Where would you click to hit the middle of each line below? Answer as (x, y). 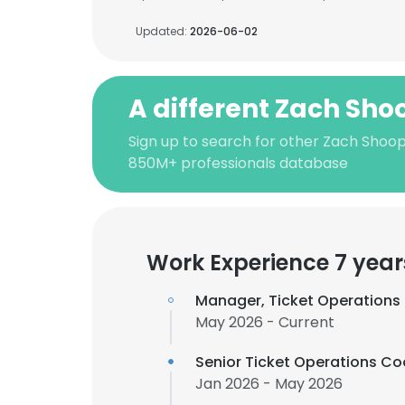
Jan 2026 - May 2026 (269, 384)
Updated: (163, 31)
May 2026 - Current (265, 322)
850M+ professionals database (238, 163)
